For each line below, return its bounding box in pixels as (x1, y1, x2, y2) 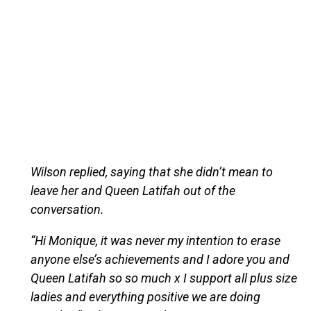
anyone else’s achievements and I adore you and (30, 251, 289, 267)
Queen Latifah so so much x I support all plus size (30, 270, 297, 285)
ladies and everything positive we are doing (30, 289, 260, 304)
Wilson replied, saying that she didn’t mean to (30, 164, 273, 179)
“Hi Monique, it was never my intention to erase (30, 233, 280, 248)
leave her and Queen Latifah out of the (30, 183, 235, 198)
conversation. (30, 201, 104, 217)
